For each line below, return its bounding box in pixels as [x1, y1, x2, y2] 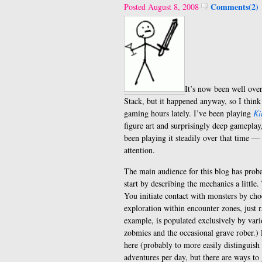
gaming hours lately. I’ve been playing [124, 108, 253, 119]
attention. [124, 144, 155, 156]
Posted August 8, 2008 [124, 1, 201, 12]
